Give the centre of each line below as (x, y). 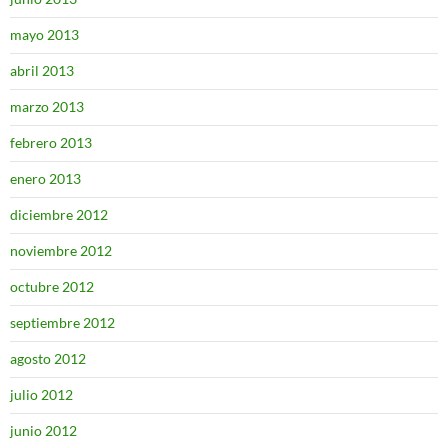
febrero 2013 (51, 142)
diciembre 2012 (59, 214)
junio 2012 (43, 430)
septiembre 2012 (62, 322)
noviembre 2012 (61, 250)
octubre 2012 (52, 286)
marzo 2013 (47, 106)
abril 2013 (42, 70)
